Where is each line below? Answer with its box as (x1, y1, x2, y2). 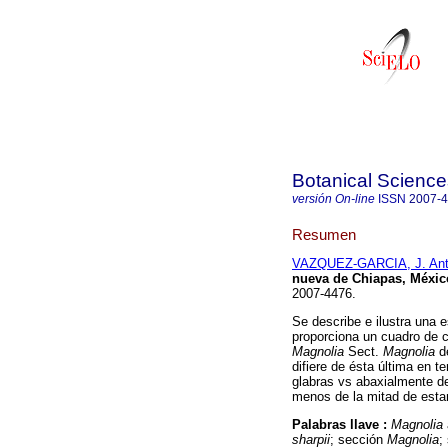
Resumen (292, 225, 356, 243)
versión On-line (292, 192, 375, 206)
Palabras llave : (292, 417, 391, 433)
